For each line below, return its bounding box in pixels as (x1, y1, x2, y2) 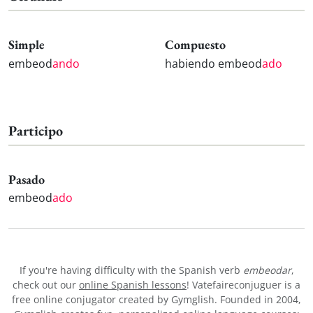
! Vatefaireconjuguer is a (187, 278, 300, 292)
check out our (13, 278, 79, 292)
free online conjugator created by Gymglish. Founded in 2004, (12, 293, 301, 307)
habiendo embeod (165, 55, 262, 71)
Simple (8, 36, 45, 52)
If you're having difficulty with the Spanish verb (19, 263, 243, 277)
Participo (8, 121, 63, 140)
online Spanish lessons (79, 278, 187, 292)
